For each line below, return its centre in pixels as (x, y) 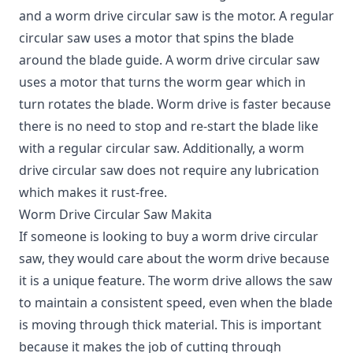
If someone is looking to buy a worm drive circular (169, 236)
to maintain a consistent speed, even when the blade (176, 302)
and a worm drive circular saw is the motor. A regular (176, 15)
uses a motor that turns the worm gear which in (162, 82)
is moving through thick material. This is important (170, 324)
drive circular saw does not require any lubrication (169, 170)
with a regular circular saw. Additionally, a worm (162, 148)
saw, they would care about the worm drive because (174, 258)
